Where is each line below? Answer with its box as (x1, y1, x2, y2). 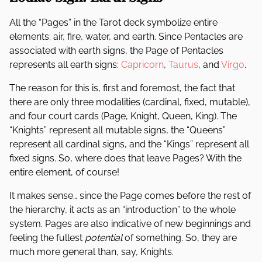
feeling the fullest (9, 232, 85, 243)
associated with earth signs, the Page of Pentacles (9, 45, 223, 56)
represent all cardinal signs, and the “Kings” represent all (9, 139, 249, 150)
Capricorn (121, 59, 164, 70)
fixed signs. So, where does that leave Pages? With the (9, 153, 242, 164)
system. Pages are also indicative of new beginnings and (9, 218, 251, 229)
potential (85, 232, 125, 243)
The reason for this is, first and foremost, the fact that (9, 82, 235, 94)
